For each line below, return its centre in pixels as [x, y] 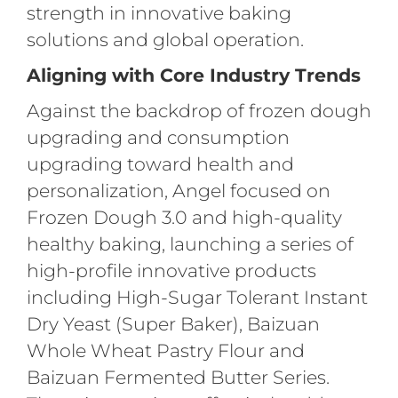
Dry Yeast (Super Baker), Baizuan [173, 323]
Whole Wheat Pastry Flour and [165, 350]
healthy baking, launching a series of [190, 243]
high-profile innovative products [171, 270]
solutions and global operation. [165, 39]
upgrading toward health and [160, 163]
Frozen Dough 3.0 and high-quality [184, 217]
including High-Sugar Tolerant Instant [197, 297]
